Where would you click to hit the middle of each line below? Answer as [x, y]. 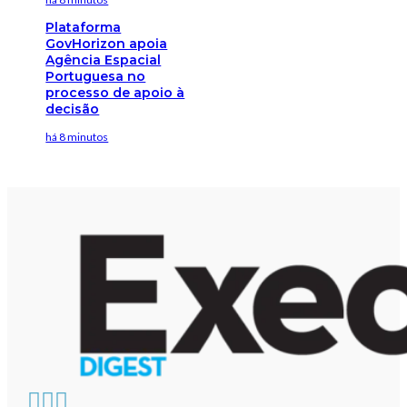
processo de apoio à [115, 92]
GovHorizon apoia [107, 43]
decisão [73, 109]
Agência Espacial [104, 60]
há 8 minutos [77, 136]
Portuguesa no [96, 76]
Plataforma [84, 27]
